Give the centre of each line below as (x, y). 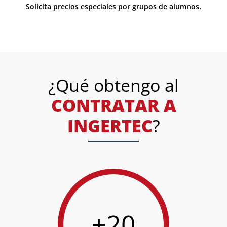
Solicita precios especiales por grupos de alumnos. (113, 7)
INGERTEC (110, 126)
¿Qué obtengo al (113, 85)
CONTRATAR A (113, 106)
